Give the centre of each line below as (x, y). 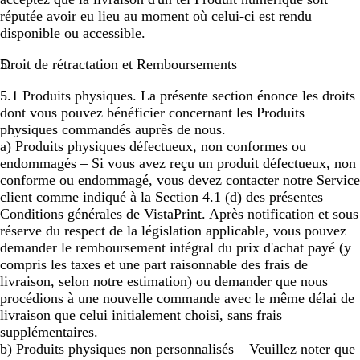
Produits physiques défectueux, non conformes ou (161, 146)
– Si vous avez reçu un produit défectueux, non (216, 163)
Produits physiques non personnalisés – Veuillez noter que (186, 349)
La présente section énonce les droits (246, 96)
